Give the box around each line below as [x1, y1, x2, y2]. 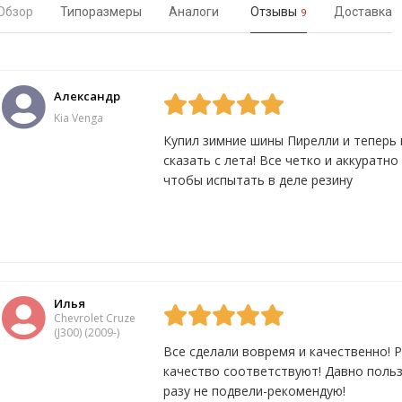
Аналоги [169, 4, 222, 19]
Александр [54, 87, 120, 104]
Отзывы [250, 4, 300, 19]
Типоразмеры [60, 4, 142, 19]
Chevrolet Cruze [54, 310, 135, 326]
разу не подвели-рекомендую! [163, 382, 345, 399]
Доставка [334, 4, 392, 19]
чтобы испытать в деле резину [163, 171, 353, 188]
